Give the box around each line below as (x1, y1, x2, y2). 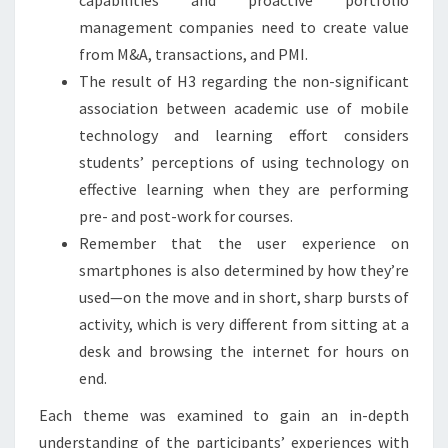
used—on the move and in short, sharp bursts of (79, 286, 409, 307)
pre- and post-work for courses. (79, 205, 293, 226)
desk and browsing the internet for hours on (79, 340, 409, 361)
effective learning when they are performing (79, 178, 409, 199)
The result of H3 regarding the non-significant (79, 70, 409, 91)
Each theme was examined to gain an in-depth (39, 404, 409, 425)
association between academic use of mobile (79, 97, 409, 118)
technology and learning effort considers (79, 124, 409, 145)
